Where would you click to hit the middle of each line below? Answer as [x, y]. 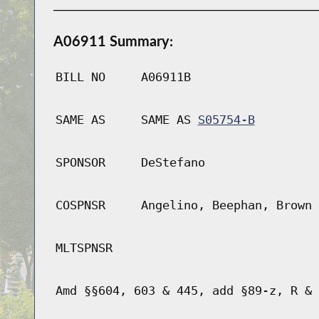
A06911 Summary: [113, 41]
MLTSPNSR [84, 248]
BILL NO [80, 77]
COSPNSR [80, 205]
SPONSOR [80, 163]
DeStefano [173, 163]
